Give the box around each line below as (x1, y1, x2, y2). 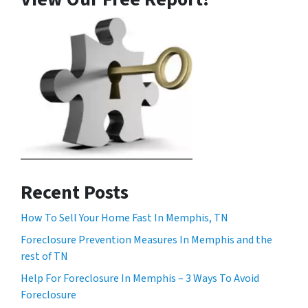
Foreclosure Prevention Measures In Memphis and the (21, 232, 272, 247)
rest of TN (21, 248, 68, 264)
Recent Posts (21, 178, 129, 206)
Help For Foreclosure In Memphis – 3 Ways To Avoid (21, 270, 259, 286)
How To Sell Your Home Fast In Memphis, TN (21, 210, 228, 225)
